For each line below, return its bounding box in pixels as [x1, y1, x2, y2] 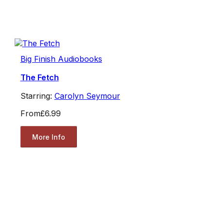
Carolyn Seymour [54, 91, 120, 101]
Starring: [20, 91, 54, 101]
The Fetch [20, 73, 59, 83]
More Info [32, 132, 65, 141]
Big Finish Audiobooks [20, 54, 102, 64]
